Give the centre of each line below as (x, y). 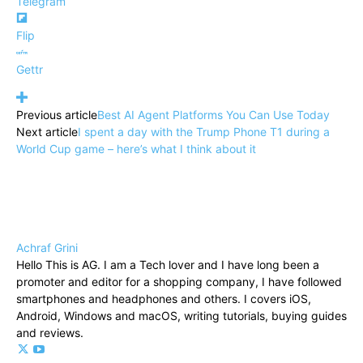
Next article (47, 132)
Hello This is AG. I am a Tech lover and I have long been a (168, 265)
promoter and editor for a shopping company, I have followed (179, 282)
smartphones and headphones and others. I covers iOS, (164, 299)
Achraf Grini (47, 248)
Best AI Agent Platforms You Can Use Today (214, 115)
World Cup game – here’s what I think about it (136, 149)
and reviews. (50, 333)
